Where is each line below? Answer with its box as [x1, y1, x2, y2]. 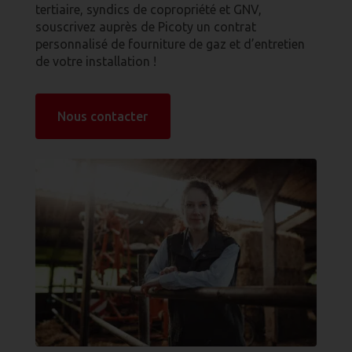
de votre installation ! [35, 54, 156, 68]
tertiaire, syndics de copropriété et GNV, [35, 2, 262, 16]
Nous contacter [57, 108, 148, 123]
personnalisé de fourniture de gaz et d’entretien [35, 37, 305, 51]
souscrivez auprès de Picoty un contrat [35, 20, 256, 34]
